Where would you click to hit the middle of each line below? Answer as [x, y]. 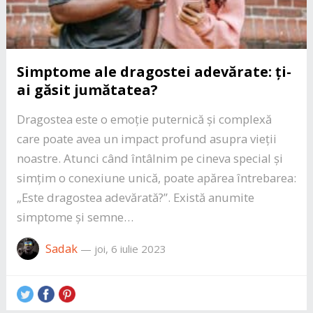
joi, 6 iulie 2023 [130, 248]
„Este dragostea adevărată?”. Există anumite [135, 197]
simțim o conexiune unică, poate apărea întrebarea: [156, 177]
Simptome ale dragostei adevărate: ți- [154, 71]
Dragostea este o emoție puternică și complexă [144, 119]
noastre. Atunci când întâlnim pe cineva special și [150, 158]
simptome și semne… [75, 217]
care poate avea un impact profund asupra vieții [146, 138]
